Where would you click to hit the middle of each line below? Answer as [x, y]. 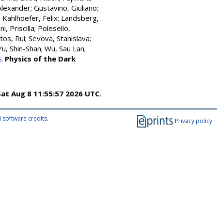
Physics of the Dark [40, 59]
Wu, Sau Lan [64, 48]
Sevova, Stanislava [59, 38]
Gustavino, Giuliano [65, 8]
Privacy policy [194, 121]
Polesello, [54, 28]
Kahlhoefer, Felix [30, 18]
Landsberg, [80, 18]
